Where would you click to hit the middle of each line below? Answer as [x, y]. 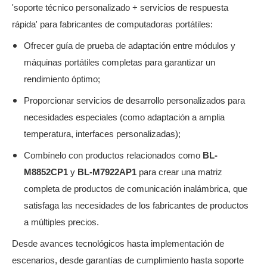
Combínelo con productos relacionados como [113, 155]
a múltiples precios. [61, 222]
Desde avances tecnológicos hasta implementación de [118, 243]
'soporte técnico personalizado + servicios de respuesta [120, 7]
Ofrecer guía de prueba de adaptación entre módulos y [130, 46]
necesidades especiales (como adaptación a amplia [124, 117]
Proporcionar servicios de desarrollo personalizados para [134, 100]
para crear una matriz [181, 172]
